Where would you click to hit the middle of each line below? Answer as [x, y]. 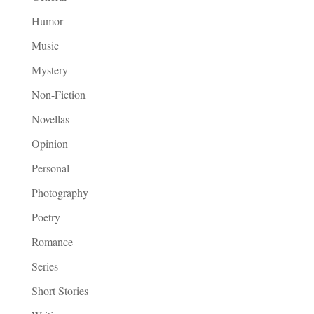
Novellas [50, 118]
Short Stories [60, 290]
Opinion [49, 143]
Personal [50, 168]
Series [45, 266]
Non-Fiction [58, 94]
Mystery [49, 69]
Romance [52, 241]
